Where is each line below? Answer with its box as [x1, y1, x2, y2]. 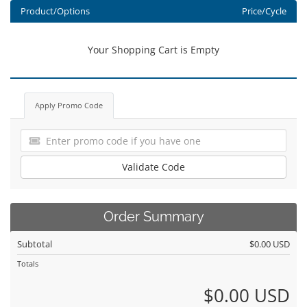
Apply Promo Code [35, 100, 103, 110]
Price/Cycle [241, 5, 286, 17]
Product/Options [21, 5, 90, 17]
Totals [17, 258, 38, 269]
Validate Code [122, 160, 185, 173]
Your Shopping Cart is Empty [88, 43, 219, 56]
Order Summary [103, 209, 204, 225]
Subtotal [17, 238, 52, 250]
